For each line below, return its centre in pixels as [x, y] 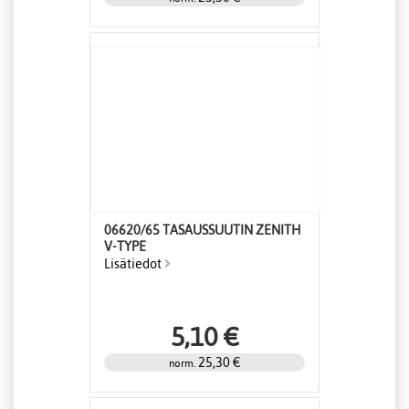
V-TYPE [125, 247]
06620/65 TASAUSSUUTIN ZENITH [203, 231]
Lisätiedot [134, 264]
